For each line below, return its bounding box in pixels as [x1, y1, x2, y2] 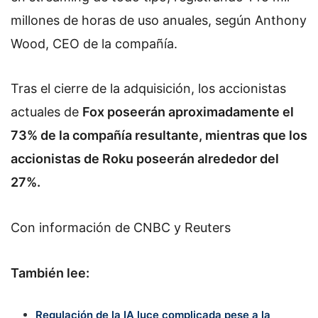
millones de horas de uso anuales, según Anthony [11, 12, 307, 28]
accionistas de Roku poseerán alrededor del [11, 151, 279, 167]
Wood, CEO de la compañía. [11, 35, 177, 51]
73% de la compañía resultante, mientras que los [11, 128, 307, 143]
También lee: [11, 265, 89, 280]
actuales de [11, 104, 82, 120]
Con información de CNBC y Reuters [11, 219, 231, 235]
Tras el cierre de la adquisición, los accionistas [11, 81, 286, 97]
